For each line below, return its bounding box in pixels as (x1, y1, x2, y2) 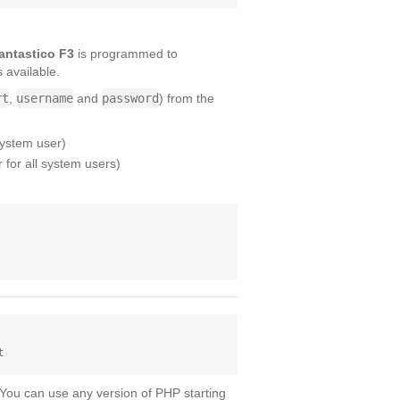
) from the (159, 91, 214, 105)
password (102, 91, 159, 105)
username (16, 91, 73, 105)
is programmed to (74, 46, 178, 61)
